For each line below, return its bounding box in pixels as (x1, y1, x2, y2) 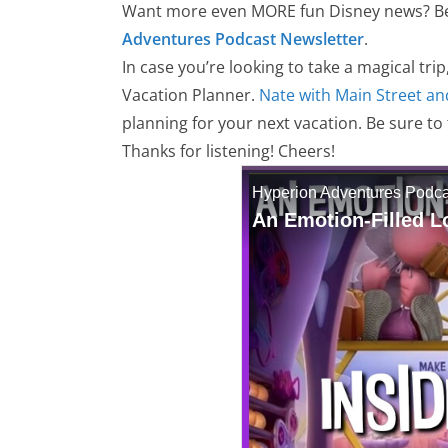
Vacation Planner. (122, 84, 259, 106)
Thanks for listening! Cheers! (122, 140, 335, 162)
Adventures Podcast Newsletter (122, 28, 364, 50)
